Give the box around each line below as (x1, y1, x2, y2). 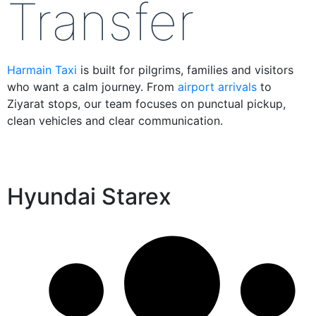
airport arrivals (178, 80, 257, 94)
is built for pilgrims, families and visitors (77, 63, 293, 77)
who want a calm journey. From (7, 80, 178, 94)
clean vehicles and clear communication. (7, 114, 223, 128)
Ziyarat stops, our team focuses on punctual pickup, (7, 97, 286, 111)
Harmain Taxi (7, 63, 77, 77)
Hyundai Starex (7, 183, 171, 210)
